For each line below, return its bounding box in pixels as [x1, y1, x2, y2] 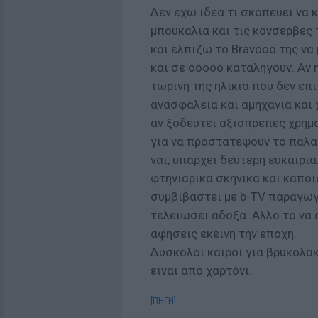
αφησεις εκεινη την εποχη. [150, 226, 297, 241]
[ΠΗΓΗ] [150, 296, 176, 306]
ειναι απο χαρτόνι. [150, 263, 252, 278]
